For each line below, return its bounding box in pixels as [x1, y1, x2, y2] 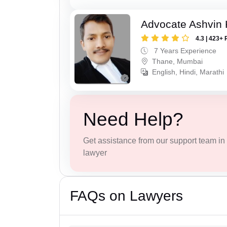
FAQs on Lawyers [70, 188, 183, 204]
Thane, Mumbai [152, 57, 203, 66]
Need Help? [83, 108, 183, 130]
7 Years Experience [152, 47, 217, 55]
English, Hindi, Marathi [152, 68, 224, 77]
